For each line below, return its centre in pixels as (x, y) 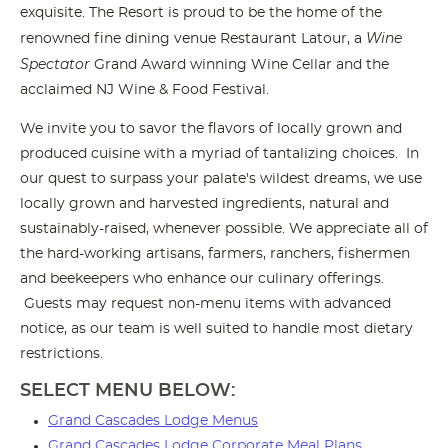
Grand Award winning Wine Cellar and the (239, 65)
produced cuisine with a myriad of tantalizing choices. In (219, 154)
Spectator (55, 64)
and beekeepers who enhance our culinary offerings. (202, 279)
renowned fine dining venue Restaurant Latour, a (193, 39)
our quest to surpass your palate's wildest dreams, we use (221, 179)
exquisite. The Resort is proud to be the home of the (201, 13)
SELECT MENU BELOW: (130, 391)
